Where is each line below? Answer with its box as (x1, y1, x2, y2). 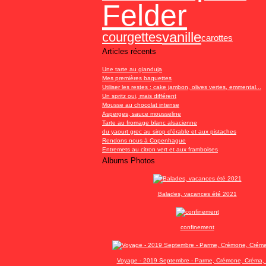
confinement (180, 224, 214, 230)
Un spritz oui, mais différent (102, 93, 176, 99)
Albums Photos (102, 156, 155, 165)
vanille (162, 29, 201, 45)
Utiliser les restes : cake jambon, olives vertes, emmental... (102, 84, 261, 90)
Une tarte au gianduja (102, 66, 162, 72)
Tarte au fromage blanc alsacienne (102, 119, 197, 126)
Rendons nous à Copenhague (102, 137, 186, 144)
